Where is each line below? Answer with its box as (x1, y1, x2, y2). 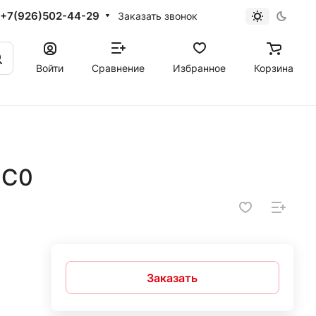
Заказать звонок (117, 9, 197, 22)
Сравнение (92, 61, 145, 74)
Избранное (173, 61, 226, 74)
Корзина (254, 61, 293, 74)
